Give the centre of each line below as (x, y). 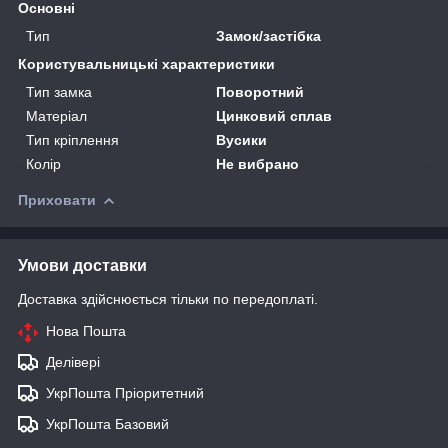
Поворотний (260, 91)
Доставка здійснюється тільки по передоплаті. (168, 298)
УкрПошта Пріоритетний (125, 392)
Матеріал (56, 115)
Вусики (242, 139)
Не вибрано (258, 163)
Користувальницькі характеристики (146, 63)
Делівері (73, 361)
